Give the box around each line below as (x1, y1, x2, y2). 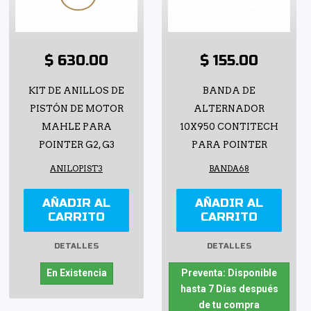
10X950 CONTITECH (180, 121, 278, 132)
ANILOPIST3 (50, 163, 103, 174)
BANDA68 (209, 163, 249, 174)
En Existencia (46, 267, 107, 278)
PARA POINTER (191, 139, 267, 150)
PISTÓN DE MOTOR (29, 103, 124, 114)
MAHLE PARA (41, 121, 112, 132)
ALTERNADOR (194, 103, 264, 114)
